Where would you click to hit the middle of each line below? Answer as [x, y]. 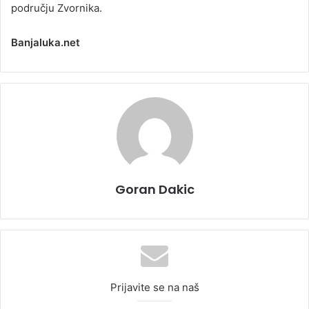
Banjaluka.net [46, 42]
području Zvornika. [57, 8]
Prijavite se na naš [154, 287]
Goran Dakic [154, 189]
